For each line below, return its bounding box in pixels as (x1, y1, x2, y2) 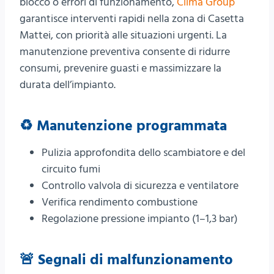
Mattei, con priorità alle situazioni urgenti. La (20, 28, 227, 43)
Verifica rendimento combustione (42, 194, 198, 210)
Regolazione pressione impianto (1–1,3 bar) (42, 211, 238, 227)
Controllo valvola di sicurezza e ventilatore (42, 178, 239, 194)
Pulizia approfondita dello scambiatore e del (42, 145, 245, 161)
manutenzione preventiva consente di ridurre (20, 44, 230, 60)
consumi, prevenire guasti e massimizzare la (20, 61, 221, 76)
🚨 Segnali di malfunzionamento (20, 250, 233, 271)
